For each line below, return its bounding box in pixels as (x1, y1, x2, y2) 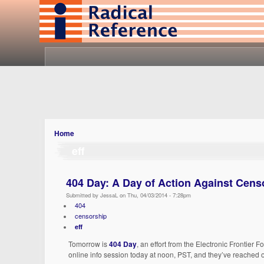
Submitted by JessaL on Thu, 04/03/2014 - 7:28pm (66, 191, 192, 199)
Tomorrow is (68, 239, 110, 249)
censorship (74, 211, 107, 220)
